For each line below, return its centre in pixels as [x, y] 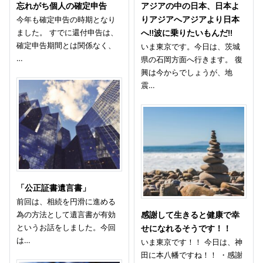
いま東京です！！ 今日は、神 [192, 242]
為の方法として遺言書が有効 [66, 215]
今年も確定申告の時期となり [66, 19]
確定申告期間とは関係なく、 [66, 45]
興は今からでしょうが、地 [187, 72]
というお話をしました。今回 [66, 227]
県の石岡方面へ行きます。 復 [192, 59]
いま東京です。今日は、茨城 [191, 46]
